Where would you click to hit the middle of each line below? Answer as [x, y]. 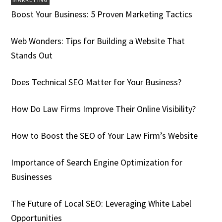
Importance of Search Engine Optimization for [97, 162]
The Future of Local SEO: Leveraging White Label [101, 203]
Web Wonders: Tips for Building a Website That [98, 41]
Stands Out [32, 55]
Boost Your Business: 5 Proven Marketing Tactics [102, 14]
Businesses [32, 176]
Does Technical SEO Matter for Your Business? [96, 82]
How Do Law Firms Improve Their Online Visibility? [104, 109]
